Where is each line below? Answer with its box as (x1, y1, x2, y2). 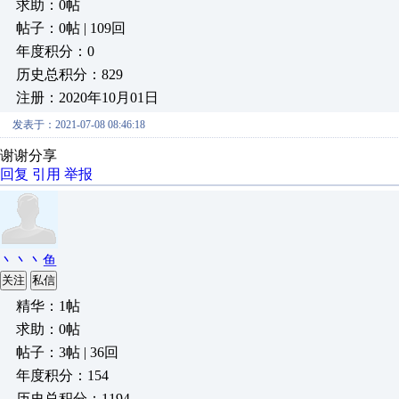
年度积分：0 (16, 44, 94, 59)
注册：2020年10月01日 (16, 90, 159, 105)
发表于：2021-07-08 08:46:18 (12, 118, 145, 131)
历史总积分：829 (16, 67, 123, 82)
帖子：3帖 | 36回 (16, 345, 118, 360)
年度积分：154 (16, 368, 109, 383)
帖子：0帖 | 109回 (16, 20, 126, 36)
